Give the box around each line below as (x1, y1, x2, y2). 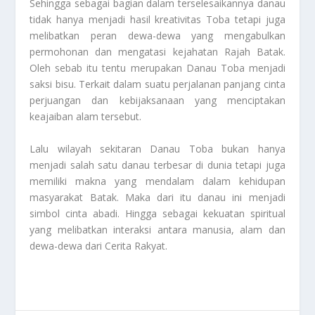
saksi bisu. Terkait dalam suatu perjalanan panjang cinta (30, 77, 285, 91)
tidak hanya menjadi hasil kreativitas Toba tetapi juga (30, 13, 285, 27)
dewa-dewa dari (30, 238, 105, 252)
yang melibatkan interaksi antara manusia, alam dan (30, 222, 285, 236)
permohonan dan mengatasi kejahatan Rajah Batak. (30, 45, 285, 59)
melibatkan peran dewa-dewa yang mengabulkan (30, 29, 285, 43)
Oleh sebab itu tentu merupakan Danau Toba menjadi (30, 61, 285, 75)
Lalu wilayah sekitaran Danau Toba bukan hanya (30, 141, 285, 155)
